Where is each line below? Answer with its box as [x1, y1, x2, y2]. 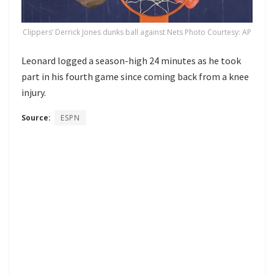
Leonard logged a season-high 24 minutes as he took [21, 54, 241, 67]
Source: [21, 112, 51, 123]
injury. [21, 86, 46, 98]
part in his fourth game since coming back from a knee [21, 70, 249, 83]
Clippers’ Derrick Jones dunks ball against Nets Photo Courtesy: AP [23, 26, 251, 37]
